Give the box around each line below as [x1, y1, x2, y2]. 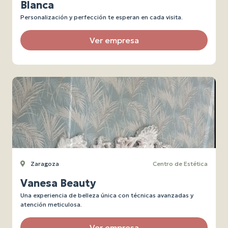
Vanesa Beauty [20, 177, 96, 190]
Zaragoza [29, 160, 59, 167]
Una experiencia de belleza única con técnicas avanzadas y [20, 191, 193, 199]
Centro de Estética [153, 160, 208, 167]
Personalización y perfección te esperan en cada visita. [20, 13, 183, 21]
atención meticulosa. [20, 201, 82, 208]
